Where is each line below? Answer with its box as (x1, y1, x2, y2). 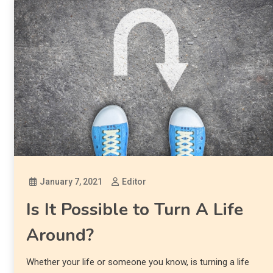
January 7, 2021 (39, 176, 102, 186)
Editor (121, 176, 146, 186)
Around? (26, 223, 94, 247)
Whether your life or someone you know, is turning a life (26, 256, 249, 268)
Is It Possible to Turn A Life (26, 197, 243, 221)
